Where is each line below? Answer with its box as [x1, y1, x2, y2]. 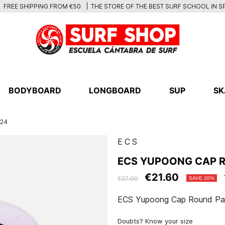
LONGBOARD [89, 85, 142, 95]
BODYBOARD [8, 85, 61, 95]
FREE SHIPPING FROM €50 [2, 2, 81, 10]
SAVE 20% [188, 175, 214, 181]
